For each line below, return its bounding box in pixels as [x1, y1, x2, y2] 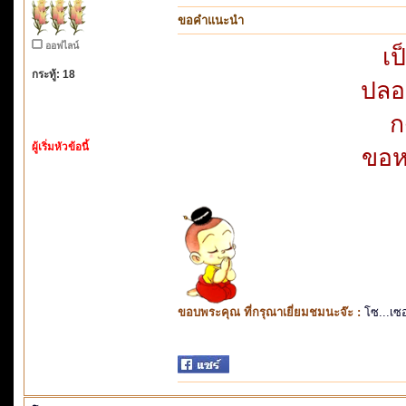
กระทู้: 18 [32, 67, 75, 80]
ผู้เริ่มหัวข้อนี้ [32, 140, 89, 152]
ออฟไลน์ [45, 39, 79, 51]
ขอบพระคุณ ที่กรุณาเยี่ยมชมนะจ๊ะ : [178, 304, 364, 319]
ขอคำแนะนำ [178, 13, 244, 27]
